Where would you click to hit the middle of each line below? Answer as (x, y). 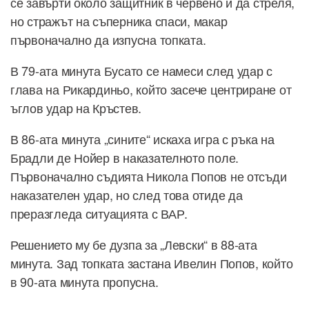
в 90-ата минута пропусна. (88, 281)
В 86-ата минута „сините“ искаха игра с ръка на (142, 138)
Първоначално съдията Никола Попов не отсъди (149, 176)
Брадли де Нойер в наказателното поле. (125, 157)
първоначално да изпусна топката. (108, 39)
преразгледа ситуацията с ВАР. (99, 213)
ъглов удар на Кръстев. (76, 107)
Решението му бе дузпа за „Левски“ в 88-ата (134, 244)
